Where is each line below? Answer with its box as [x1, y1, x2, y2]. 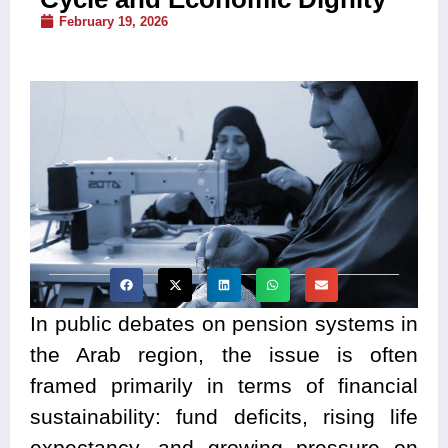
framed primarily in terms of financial [30, 374, 418, 398]
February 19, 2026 [59, 13, 168, 29]
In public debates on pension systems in [30, 312, 418, 336]
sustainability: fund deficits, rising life [30, 405, 418, 429]
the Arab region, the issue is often [30, 343, 418, 367]
